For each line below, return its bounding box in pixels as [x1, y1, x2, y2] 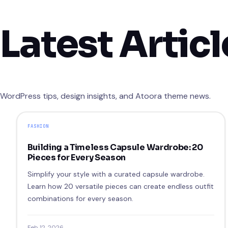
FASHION [27, 123, 49, 129]
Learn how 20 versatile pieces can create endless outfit [27, 181, 214, 191]
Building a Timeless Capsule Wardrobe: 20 [27, 141, 203, 153]
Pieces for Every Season [27, 152, 126, 163]
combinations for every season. [27, 193, 133, 203]
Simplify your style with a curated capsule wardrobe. [27, 169, 205, 179]
